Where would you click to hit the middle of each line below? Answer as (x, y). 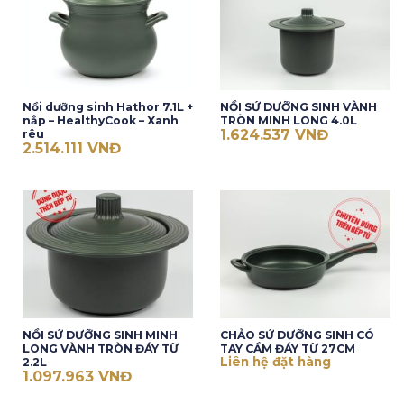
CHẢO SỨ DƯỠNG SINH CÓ (297, 335)
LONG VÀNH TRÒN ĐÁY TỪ (100, 349)
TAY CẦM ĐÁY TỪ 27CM (287, 349)
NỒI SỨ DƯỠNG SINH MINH (100, 335)
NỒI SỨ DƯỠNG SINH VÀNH (298, 106)
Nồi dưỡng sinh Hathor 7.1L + (107, 106)
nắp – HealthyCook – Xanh (100, 120)
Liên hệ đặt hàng (275, 362)
